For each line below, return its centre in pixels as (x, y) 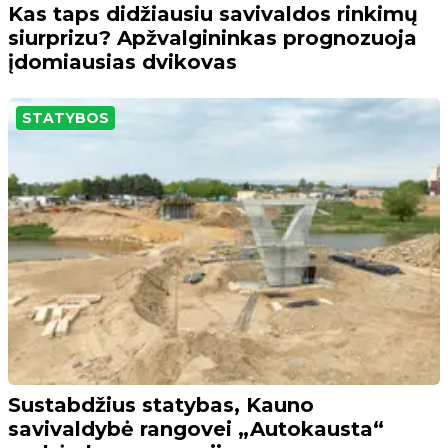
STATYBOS (65, 118)
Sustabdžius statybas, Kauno (161, 404)
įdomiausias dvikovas (122, 62)
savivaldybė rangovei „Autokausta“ (196, 428)
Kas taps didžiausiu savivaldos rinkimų (213, 14)
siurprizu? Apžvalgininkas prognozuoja (212, 38)
